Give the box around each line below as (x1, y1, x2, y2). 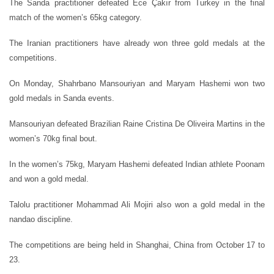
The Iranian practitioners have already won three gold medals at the (9, 38, 265, 48)
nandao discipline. (9, 214, 73, 224)
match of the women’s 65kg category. (9, 12, 142, 22)
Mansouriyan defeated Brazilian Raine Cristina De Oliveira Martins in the (9, 119, 265, 128)
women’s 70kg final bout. (9, 133, 97, 143)
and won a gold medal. (9, 174, 89, 183)
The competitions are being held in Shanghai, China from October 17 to (9, 240, 265, 250)
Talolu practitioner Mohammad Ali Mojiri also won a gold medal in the (9, 199, 265, 209)
